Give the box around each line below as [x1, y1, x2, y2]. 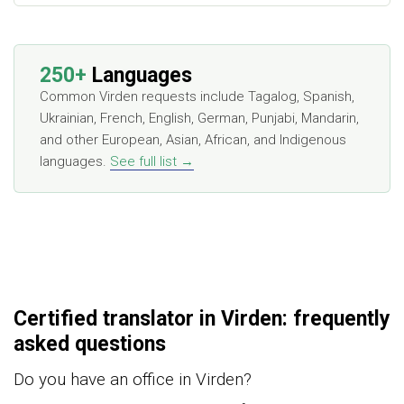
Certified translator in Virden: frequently [14, 307, 390, 332]
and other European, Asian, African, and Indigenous [40, 132, 346, 149]
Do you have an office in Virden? [14, 369, 252, 390]
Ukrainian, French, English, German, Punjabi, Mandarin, [40, 110, 359, 127]
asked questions [14, 332, 166, 357]
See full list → [110, 153, 194, 170]
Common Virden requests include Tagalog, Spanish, [40, 88, 354, 106]
